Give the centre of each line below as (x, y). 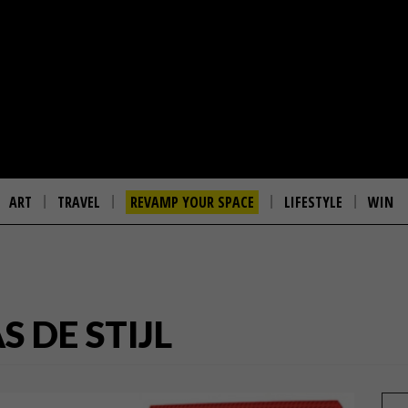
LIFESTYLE (313, 202)
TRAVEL (79, 202)
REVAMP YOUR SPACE (192, 202)
